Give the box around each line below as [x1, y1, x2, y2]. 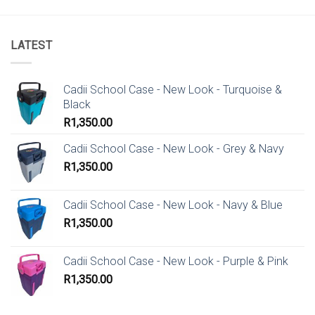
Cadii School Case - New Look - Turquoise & [63, 82, 282, 96]
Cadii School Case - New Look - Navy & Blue [63, 198, 283, 212]
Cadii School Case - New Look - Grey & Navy [63, 141, 284, 155]
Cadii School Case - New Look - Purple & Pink [63, 254, 288, 268]
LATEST [11, 38, 53, 52]
